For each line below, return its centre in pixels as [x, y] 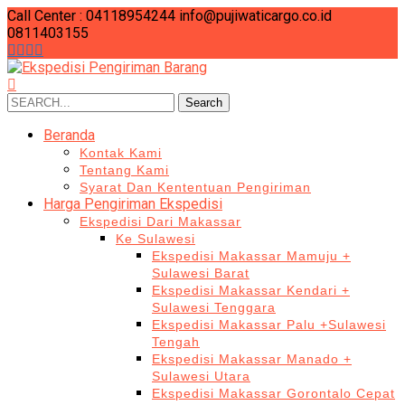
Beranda [69, 135]
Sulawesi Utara [201, 376]
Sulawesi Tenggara [214, 307]
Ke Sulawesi [155, 239]
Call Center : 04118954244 [93, 16]
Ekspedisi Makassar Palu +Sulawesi [269, 325]
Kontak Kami [121, 153]
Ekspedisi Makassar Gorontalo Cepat [273, 393]
